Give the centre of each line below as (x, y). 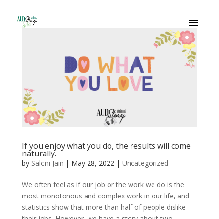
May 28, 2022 (93, 163)
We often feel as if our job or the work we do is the (103, 184)
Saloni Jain (47, 163)
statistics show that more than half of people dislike (104, 207)
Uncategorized (145, 163)
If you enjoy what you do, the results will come (106, 145)
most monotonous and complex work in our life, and (105, 196)
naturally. (39, 153)
